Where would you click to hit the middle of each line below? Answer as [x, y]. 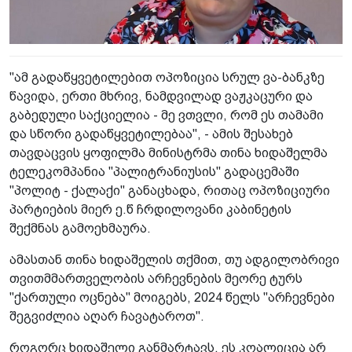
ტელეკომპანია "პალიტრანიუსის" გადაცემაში [154, 171]
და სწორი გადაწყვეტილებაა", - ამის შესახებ [151, 134]
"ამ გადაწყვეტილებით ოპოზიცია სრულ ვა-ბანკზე [167, 77]
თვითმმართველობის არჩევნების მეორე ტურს [156, 278]
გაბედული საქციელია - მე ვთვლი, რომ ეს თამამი [167, 115]
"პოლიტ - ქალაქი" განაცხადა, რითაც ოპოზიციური [170, 190]
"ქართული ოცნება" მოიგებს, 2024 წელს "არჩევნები [172, 297]
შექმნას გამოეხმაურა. [80, 228]
